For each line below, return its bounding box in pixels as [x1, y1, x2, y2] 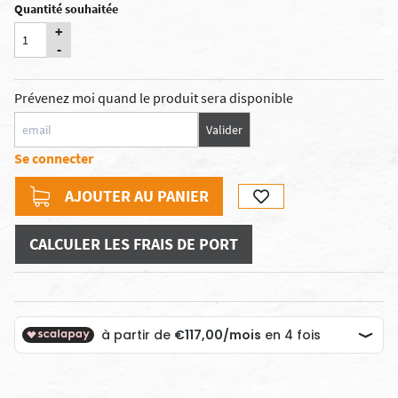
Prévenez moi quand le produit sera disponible [14, 89, 293, 107]
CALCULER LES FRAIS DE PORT [29, 234, 238, 254]
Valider [206, 121, 243, 138]
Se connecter [14, 149, 93, 167]
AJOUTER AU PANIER [65, 186, 209, 206]
